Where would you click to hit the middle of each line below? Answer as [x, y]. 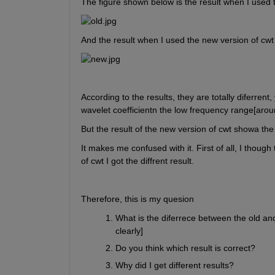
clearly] [129, 231]
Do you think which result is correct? [185, 248]
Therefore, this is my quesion [137, 199]
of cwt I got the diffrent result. [137, 161]
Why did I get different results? [174, 265]
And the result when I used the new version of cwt [177, 40]
